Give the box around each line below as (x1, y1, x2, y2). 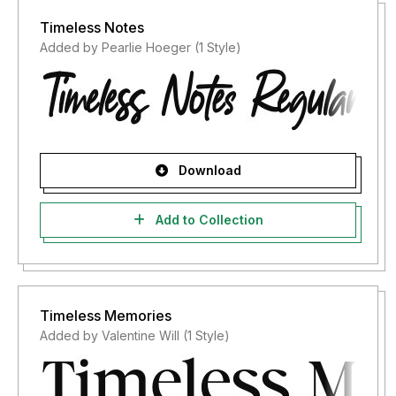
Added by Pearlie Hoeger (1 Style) (40, 40, 241, 55)
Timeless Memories (40, 307, 171, 324)
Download (174, 163, 241, 178)
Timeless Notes (40, 19, 144, 36)
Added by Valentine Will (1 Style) (40, 328, 230, 343)
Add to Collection (151, 212, 263, 227)
